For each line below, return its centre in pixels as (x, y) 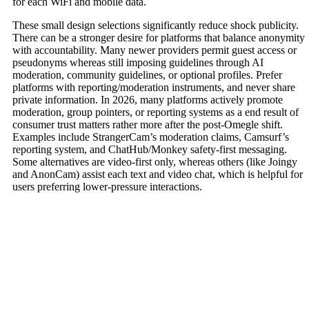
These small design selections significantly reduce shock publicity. (156, 26)
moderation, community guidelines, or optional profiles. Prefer (147, 75)
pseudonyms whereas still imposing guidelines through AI (138, 63)
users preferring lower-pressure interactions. (107, 187)
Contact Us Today (91, 253)
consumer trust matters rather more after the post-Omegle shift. (148, 125)
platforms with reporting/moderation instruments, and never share (154, 88)
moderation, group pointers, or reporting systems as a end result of (156, 112)
